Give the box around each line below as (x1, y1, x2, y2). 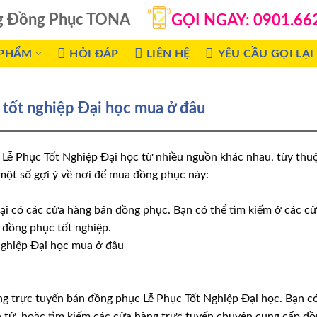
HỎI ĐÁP (69, 47, 119, 59)
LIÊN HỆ (146, 47, 190, 59)
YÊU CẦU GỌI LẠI (217, 47, 314, 59)
